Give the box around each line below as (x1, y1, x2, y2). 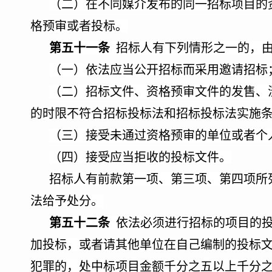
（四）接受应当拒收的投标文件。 (49, 151, 231, 164)
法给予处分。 (30, 194, 103, 208)
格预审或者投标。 (30, 19, 127, 33)
